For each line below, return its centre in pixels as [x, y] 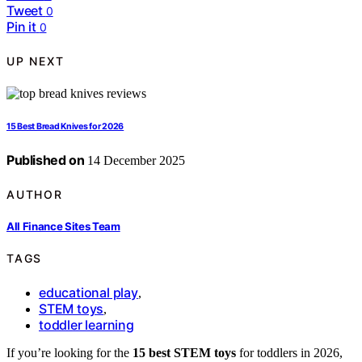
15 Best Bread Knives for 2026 [65, 127]
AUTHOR [35, 194]
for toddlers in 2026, [289, 352]
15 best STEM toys [184, 352]
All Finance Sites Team [63, 226]
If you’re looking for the [69, 352]
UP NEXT [36, 61]
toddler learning [86, 324]
